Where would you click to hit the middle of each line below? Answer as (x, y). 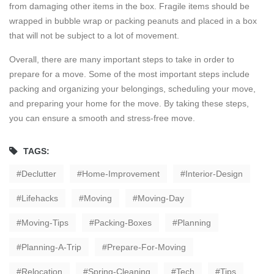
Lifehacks (40, 198)
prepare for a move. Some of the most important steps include (129, 74)
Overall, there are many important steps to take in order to (122, 59)
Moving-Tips (45, 222)
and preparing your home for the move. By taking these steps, (129, 103)
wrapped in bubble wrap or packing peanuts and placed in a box (133, 20)
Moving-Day (161, 198)
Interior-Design (214, 173)
